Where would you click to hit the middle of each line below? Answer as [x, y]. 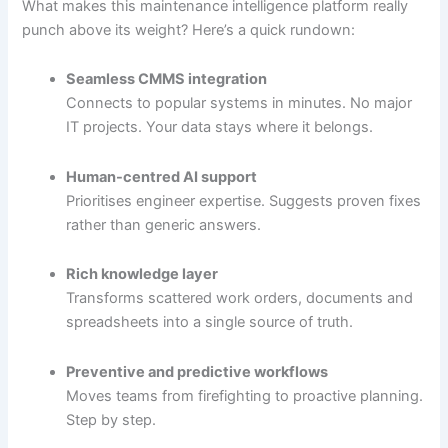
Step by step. [111, 419]
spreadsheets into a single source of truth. [210, 322]
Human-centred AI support [162, 176]
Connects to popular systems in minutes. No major [239, 103]
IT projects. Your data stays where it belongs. [220, 127]
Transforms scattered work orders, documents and [240, 298]
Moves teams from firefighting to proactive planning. [245, 395]
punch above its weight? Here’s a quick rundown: [189, 29]
